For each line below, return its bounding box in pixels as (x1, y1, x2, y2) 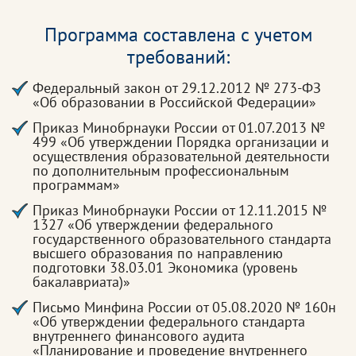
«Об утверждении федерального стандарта (33, 312, 305, 331)
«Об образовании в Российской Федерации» (33, 93, 316, 111)
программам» (33, 176, 120, 194)
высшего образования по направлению (33, 244, 283, 262)
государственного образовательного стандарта (33, 230, 331, 248)
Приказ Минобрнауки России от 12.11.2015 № (33, 201, 327, 219)
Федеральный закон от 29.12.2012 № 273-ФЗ (33, 79, 321, 97)
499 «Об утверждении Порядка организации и (33, 133, 329, 151)
